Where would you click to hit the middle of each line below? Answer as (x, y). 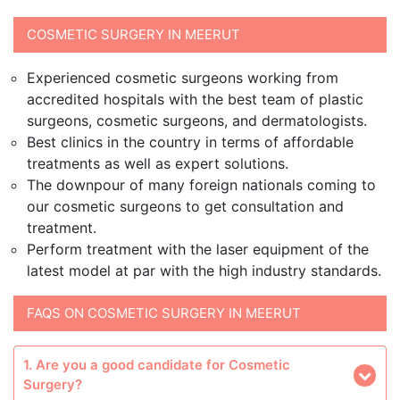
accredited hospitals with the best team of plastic (195, 99)
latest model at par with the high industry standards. (204, 271)
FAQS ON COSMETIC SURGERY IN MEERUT (164, 313)
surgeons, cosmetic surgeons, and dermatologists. (197, 121)
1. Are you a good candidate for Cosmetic (157, 365)
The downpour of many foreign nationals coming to (201, 185)
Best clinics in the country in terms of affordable (190, 142)
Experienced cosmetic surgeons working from (183, 78)
